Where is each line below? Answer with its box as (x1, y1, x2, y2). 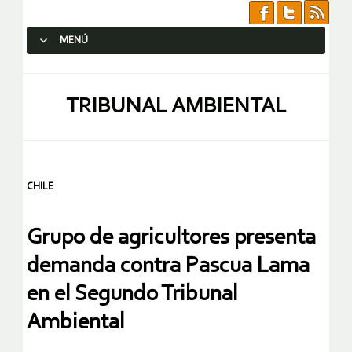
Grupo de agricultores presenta (27, 226, 316, 250)
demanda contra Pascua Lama (27, 255, 310, 278)
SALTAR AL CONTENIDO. (34, 63, 148, 75)
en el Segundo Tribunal (27, 283, 238, 306)
